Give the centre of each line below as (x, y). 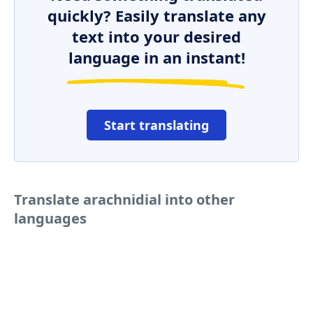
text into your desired (156, 36)
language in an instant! (156, 57)
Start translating (156, 125)
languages (50, 218)
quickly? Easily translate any (156, 15)
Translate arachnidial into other (124, 199)
